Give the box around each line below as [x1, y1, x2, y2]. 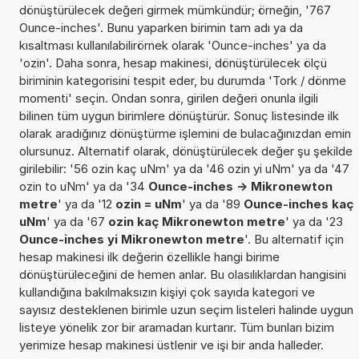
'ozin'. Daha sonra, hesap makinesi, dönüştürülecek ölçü [18, 54, 327, 71]
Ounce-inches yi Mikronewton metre [18, 231, 244, 247]
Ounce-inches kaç [243, 196, 353, 212]
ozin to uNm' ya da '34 [18, 178, 148, 194]
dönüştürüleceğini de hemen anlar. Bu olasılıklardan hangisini [18, 266, 346, 282]
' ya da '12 [57, 196, 115, 212]
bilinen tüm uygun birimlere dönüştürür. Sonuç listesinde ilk [18, 107, 339, 123]
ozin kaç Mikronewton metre [107, 213, 285, 229]
